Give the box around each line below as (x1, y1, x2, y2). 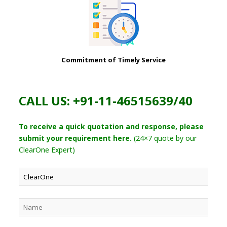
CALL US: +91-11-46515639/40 (19, 92, 193, 109)
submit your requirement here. (19, 133, 132, 143)
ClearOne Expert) (19, 145, 75, 155)
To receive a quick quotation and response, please (19, 122, 204, 132)
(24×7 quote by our (132, 133, 197, 143)
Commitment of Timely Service (61, 55, 166, 65)
